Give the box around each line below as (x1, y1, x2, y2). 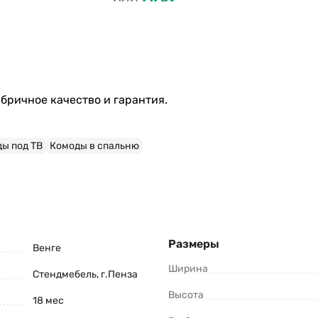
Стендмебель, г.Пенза (33, 268, 138, 281)
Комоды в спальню (50, 140, 139, 153)
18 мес (33, 295, 64, 307)
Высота (168, 289, 204, 302)
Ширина (168, 263, 208, 275)
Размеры (168, 237, 219, 251)
